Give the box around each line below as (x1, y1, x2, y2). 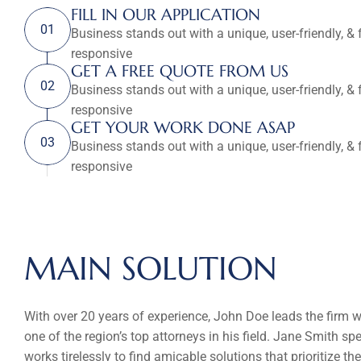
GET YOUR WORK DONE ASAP (71, 117, 295, 138)
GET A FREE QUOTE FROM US (71, 60, 288, 81)
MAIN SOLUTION (24, 248, 277, 288)
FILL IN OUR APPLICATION (71, 4, 260, 25)
